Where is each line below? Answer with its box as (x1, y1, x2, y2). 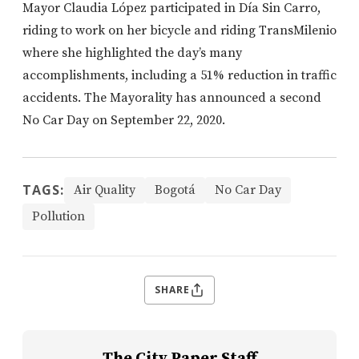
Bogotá (155, 181, 196, 198)
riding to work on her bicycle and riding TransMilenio (22, 22, 337, 38)
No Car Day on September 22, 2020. (22, 111, 225, 128)
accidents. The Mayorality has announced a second (22, 89, 321, 106)
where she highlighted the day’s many (22, 44, 242, 61)
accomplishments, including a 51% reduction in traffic (22, 67, 337, 83)
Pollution (32, 208, 85, 224)
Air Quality (74, 181, 135, 198)
